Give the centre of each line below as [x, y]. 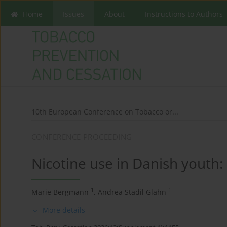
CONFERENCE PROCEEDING [82, 137]
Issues [73, 14]
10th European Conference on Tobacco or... [105, 112]
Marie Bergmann [60, 192]
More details [64, 210]
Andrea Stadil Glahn [132, 192]
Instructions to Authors [184, 14]
